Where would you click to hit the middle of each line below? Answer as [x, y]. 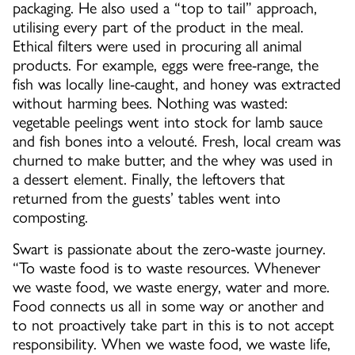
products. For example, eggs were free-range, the [166, 65]
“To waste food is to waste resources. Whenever [166, 268]
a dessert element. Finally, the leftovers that [149, 179]
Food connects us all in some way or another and [168, 306]
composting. [50, 218]
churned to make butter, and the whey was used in [173, 160]
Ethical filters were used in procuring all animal [157, 46]
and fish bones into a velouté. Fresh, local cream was [177, 141]
